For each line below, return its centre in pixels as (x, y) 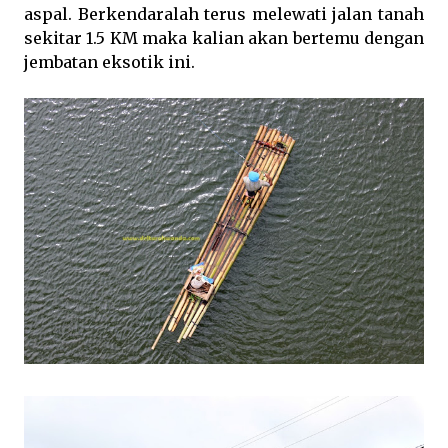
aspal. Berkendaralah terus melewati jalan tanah (224, 13)
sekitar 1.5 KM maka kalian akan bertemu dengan (224, 37)
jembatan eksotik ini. (111, 61)
